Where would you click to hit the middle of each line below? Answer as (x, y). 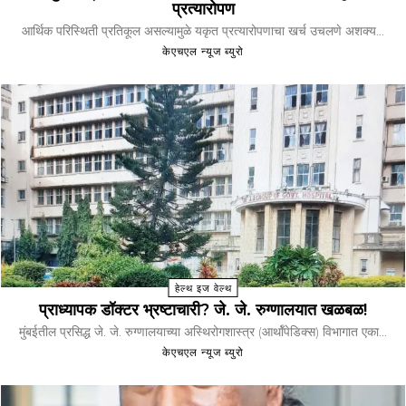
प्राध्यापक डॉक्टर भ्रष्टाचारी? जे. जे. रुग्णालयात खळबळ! (203, 309)
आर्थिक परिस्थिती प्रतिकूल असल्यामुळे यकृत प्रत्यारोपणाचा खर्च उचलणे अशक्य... (203, 31)
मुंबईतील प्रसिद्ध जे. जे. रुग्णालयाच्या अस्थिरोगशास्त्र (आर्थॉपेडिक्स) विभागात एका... (203, 331)
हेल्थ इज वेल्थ (203, 288)
